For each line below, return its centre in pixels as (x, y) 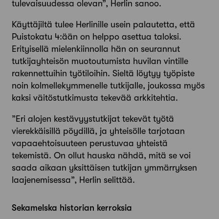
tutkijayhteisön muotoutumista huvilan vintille (100, 61)
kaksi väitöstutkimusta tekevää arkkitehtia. (95, 98)
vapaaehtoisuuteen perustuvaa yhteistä (90, 143)
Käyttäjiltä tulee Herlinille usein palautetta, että (103, 24)
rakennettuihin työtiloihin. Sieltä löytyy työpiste (103, 73)
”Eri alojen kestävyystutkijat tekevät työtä (93, 119)
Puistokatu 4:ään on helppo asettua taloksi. (97, 36)
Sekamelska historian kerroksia (72, 208)
